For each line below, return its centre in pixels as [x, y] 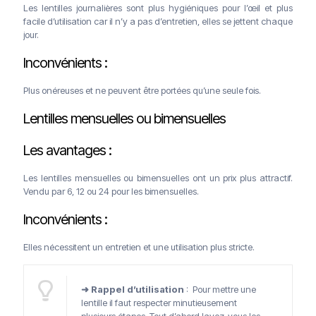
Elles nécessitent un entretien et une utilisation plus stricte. [139, 247]
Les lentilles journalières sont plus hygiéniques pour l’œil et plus [158, 7]
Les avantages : [67, 150]
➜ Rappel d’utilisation [133, 289]
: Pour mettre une [220, 289]
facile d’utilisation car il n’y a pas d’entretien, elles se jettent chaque [158, 21]
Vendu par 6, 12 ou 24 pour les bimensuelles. [111, 191]
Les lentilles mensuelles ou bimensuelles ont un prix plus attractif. [158, 177]
